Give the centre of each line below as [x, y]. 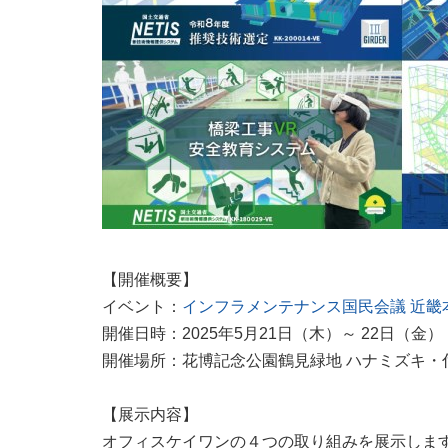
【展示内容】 [150, 414]
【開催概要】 [150, 279]
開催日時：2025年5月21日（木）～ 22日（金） [272, 333]
